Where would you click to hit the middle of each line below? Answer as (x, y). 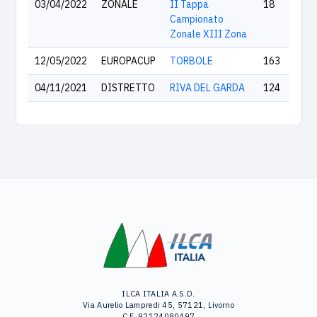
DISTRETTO (128, 88)
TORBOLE (191, 61)
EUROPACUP (128, 61)
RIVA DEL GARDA (207, 88)
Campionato (197, 19)
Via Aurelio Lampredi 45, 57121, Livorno (158, 305)
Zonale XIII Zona (208, 34)
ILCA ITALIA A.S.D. (158, 293)
